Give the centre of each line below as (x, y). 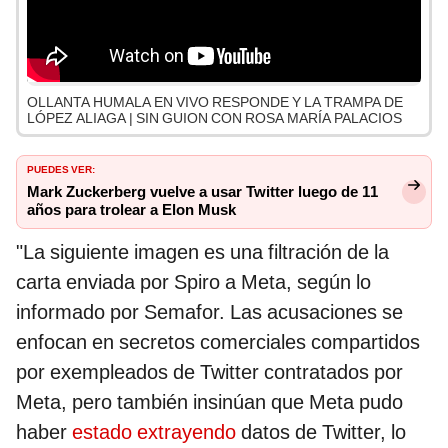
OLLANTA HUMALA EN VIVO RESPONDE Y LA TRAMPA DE (215, 102)
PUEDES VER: (61, 168)
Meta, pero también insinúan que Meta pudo (209, 402)
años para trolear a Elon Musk (131, 210)
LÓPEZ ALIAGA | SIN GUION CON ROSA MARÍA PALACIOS (214, 118)
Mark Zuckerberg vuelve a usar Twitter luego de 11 (202, 192)
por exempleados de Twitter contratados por (209, 372)
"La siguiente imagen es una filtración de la (202, 252)
